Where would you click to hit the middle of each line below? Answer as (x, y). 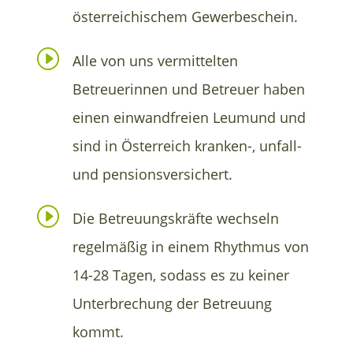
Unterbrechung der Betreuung (172, 303)
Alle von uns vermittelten (155, 60)
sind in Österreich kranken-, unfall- (187, 145)
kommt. (98, 331)
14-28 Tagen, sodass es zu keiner (181, 275)
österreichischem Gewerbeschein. (185, 16)
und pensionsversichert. (152, 174)
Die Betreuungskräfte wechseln (176, 218)
